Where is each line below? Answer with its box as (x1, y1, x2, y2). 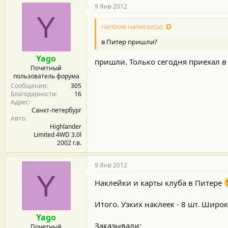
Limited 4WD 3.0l (34, 130, 81, 139)
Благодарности (11, 89, 56, 98)
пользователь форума (13, 71, 79, 80)
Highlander (50, 122, 81, 131)
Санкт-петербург (32, 105, 81, 115)
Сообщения (11, 81, 46, 90)
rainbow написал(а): (101, 21, 163, 31)
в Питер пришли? (101, 37, 157, 46)
